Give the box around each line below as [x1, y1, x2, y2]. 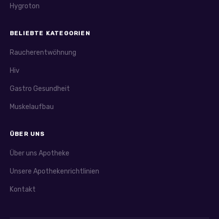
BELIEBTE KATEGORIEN [10, 30, 90, 37]
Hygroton [10, 2, 40, 11]
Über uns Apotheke [10, 149, 69, 158]
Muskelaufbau [10, 103, 54, 111]
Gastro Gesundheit [10, 85, 70, 93]
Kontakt [10, 185, 36, 194]
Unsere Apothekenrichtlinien [10, 167, 99, 176]
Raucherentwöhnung [10, 48, 76, 57]
